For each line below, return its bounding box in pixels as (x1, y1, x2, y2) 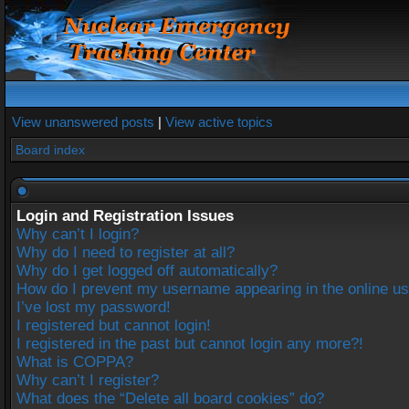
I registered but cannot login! (16, 317, 211, 334)
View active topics (165, 114, 273, 130)
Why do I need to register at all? (16, 244, 235, 261)
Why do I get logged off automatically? (16, 262, 278, 279)
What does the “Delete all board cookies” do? (16, 390, 324, 407)
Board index (16, 142, 85, 157)
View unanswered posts (12, 114, 154, 130)
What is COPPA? (16, 353, 133, 371)
